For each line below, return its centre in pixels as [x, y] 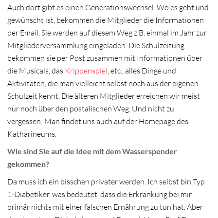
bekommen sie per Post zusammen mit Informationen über [105, 58]
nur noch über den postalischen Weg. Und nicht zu [91, 109]
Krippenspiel [86, 71]
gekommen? [28, 163]
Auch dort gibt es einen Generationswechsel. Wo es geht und [108, 8]
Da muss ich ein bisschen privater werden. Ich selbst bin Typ [106, 181]
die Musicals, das [36, 71]
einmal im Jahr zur [177, 33]
